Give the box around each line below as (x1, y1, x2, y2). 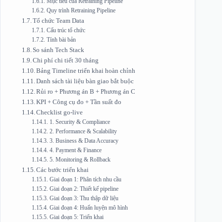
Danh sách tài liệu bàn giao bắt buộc (36, 77, 134, 85)
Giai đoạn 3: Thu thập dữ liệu (49, 195, 118, 202)
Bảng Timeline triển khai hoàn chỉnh (36, 66, 136, 74)
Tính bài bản (46, 36, 76, 43)
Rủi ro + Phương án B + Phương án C (36, 87, 136, 95)
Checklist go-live (36, 108, 83, 116)
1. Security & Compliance (49, 118, 110, 125)
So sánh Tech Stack (33, 46, 85, 54)
